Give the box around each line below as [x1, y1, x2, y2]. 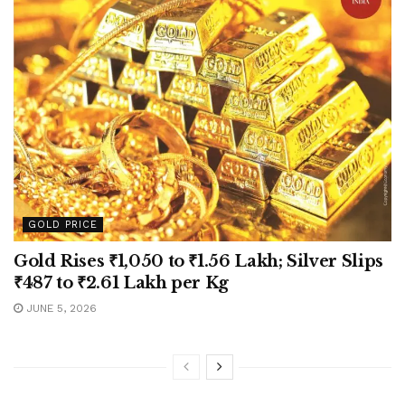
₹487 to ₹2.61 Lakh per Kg [14, 273, 229, 294]
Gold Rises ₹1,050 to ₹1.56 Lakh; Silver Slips [14, 251, 383, 272]
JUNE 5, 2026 [23, 302, 97, 316]
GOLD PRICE [28, 219, 98, 231]
